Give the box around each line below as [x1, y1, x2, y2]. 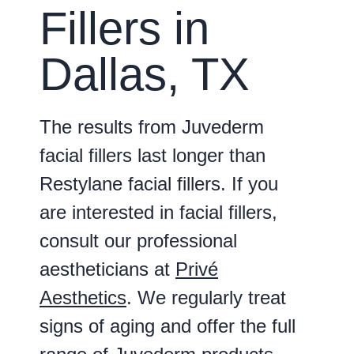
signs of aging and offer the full [40, 314, 296, 337]
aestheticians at [40, 258, 175, 280]
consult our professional [40, 229, 237, 251]
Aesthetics [40, 286, 126, 308]
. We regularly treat [126, 286, 286, 308]
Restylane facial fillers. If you [40, 172, 278, 194]
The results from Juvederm [40, 115, 264, 137]
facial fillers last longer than [40, 144, 265, 166]
